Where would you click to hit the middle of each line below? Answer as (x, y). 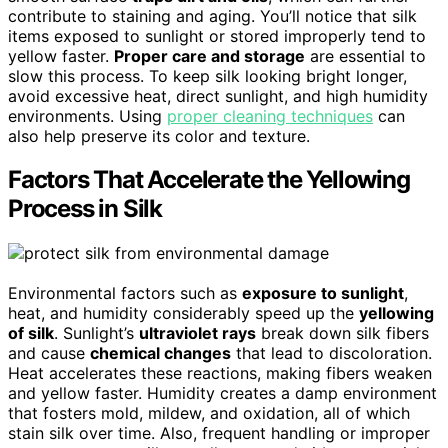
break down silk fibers (342, 333)
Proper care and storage (209, 55)
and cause (49, 353)
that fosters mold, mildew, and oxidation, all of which (209, 413)
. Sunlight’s (96, 333)
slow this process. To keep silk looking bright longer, (207, 75)
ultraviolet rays (197, 333)
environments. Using (87, 115)
